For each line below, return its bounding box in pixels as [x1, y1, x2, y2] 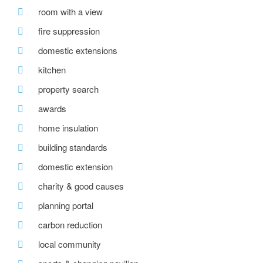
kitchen [38, 63, 66, 76]
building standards [38, 141, 107, 154]
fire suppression [38, 25, 100, 38]
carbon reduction [38, 218, 102, 231]
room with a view [38, 5, 103, 18]
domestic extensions [38, 44, 117, 57]
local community [38, 238, 101, 251]
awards [38, 102, 66, 115]
